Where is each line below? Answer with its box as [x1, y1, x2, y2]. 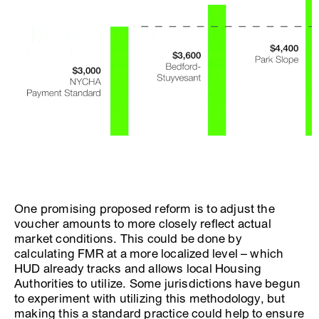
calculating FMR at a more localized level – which [14, 246, 284, 261]
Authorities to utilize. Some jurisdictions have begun [14, 276, 301, 291]
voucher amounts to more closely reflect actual [14, 216, 271, 231]
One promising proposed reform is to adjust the [14, 201, 275, 216]
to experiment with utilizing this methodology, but [14, 291, 286, 306]
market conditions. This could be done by [14, 231, 242, 246]
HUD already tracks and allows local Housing [14, 261, 262, 276]
